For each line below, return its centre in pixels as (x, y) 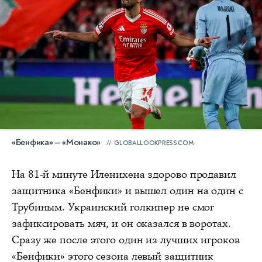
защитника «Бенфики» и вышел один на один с (127, 190)
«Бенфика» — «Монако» (56, 142)
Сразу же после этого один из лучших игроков (126, 239)
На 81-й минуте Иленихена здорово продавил (124, 174)
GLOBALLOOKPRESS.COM (154, 143)
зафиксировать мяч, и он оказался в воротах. (121, 223)
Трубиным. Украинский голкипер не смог (113, 207)
